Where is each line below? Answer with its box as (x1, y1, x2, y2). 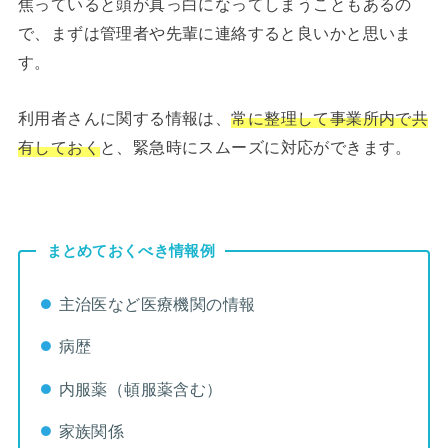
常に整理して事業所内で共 (231, 108, 429, 127)
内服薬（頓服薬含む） (58, 379, 223, 398)
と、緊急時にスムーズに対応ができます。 (99, 137, 412, 156)
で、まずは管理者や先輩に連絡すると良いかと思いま (17, 24, 412, 43)
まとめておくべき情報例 (46, 242, 215, 259)
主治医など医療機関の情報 (58, 294, 256, 313)
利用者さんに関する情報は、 (17, 108, 232, 127)
